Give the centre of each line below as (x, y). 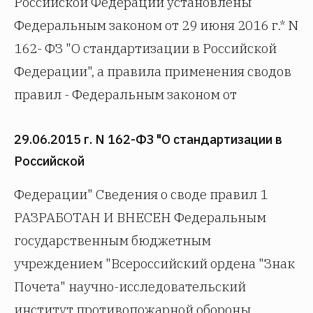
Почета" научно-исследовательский (130, 286)
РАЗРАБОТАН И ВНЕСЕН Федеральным (140, 217)
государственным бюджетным (112, 240)
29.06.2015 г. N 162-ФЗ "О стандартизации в (148, 139)
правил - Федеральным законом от (125, 94)
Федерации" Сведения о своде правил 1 (141, 194)
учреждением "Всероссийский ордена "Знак (154, 263)
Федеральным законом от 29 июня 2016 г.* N (156, 25)
